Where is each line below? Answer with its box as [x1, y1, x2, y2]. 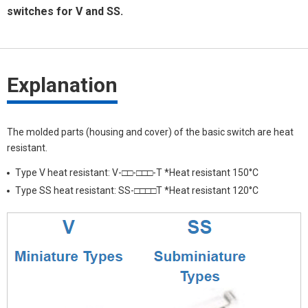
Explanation [7, 72, 118, 97]
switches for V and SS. [7, 4, 123, 18]
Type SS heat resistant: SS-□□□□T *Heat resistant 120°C [15, 184, 259, 196]
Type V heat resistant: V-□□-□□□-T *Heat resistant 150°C [15, 166, 259, 178]
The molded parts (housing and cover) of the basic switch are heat [7, 126, 294, 137]
